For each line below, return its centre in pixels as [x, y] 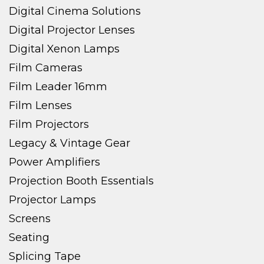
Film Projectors [49, 124]
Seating [29, 237]
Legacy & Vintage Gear [70, 143]
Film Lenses [40, 105]
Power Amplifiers [55, 162]
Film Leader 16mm [58, 86]
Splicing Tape [45, 256]
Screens [30, 218]
